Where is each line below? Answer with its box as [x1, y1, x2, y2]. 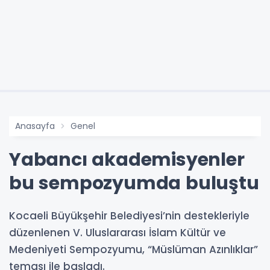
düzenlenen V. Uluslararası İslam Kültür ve [9, 225, 226, 240]
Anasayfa [15, 120, 55, 133]
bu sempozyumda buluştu [9, 171, 259, 196]
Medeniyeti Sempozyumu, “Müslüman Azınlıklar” [9, 242, 258, 257]
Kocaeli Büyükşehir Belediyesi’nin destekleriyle [9, 209, 250, 224]
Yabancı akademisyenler [9, 147, 245, 173]
